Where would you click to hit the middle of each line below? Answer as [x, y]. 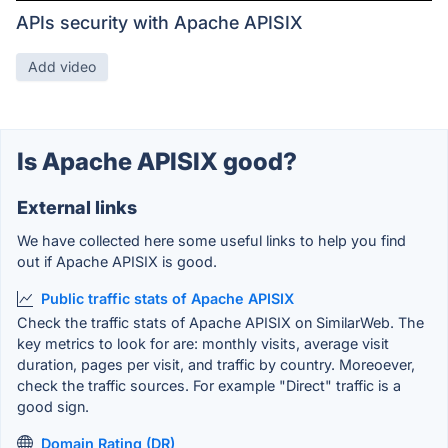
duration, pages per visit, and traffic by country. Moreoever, [216, 364]
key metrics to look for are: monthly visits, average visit [203, 343]
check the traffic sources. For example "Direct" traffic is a [209, 385]
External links [77, 208]
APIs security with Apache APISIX [159, 23]
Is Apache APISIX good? [157, 162]
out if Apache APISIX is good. [117, 262]
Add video [62, 67]
